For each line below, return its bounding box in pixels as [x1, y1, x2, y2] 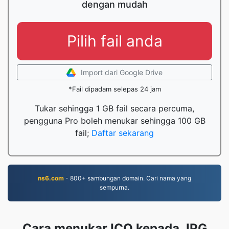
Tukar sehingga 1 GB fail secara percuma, [35, 103, 194, 113]
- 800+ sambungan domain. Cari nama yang [64, 174, 191, 182]
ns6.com [38, 174, 64, 182]
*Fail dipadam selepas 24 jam [68, 85, 161, 93]
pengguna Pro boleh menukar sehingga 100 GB [24, 116, 205, 126]
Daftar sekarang [91, 128, 154, 138]
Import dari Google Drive [81, 68, 163, 77]
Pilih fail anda [66, 32, 163, 50]
